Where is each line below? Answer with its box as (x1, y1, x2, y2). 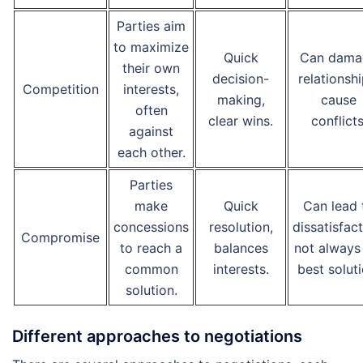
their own (122, 60, 180, 77)
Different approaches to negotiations (12, 327, 302, 347)
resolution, (208, 219, 273, 236)
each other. (117, 144, 186, 161)
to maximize (113, 39, 189, 56)
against (129, 123, 173, 140)
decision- (212, 70, 269, 88)
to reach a (120, 240, 182, 257)
